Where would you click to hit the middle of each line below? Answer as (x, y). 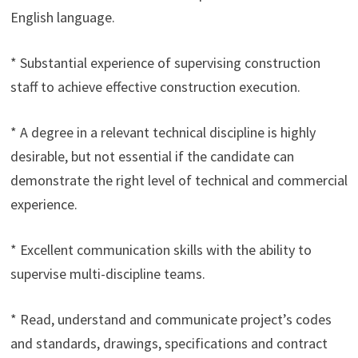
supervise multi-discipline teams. (107, 274)
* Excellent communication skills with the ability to (161, 250)
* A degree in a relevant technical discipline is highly (163, 132)
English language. (62, 17)
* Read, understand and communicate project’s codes (171, 319)
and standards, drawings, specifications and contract (169, 343)
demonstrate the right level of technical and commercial (179, 180)
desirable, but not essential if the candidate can (152, 156)
